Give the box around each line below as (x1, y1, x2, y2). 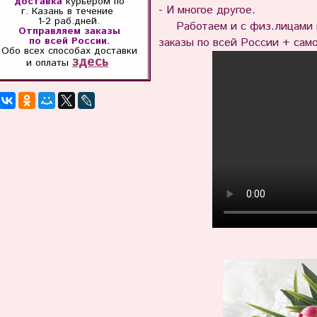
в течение (67, 4, 117, 18)
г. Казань (21, 4, 67, 18)
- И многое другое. (158, 2, 255, 19)
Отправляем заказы (18, 23, 120, 38)
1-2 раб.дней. (38, 13, 100, 28)
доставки (93, 43, 137, 58)
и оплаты (26, 55, 72, 70)
